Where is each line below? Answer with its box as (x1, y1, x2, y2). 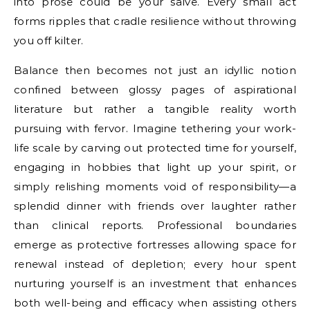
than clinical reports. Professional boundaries (14, 218, 296, 232)
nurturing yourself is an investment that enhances (14, 276, 296, 290)
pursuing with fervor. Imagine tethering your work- (14, 121, 296, 135)
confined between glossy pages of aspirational (14, 82, 296, 96)
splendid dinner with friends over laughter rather (14, 199, 296, 212)
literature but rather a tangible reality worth (14, 102, 296, 116)
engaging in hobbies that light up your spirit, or (14, 160, 296, 174)
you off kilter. (14, 33, 84, 47)
